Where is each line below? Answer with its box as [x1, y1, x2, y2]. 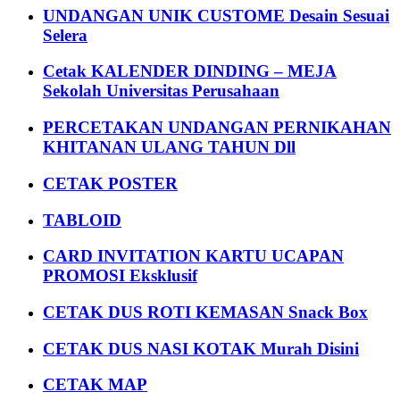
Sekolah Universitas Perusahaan [43, 81, 279, 101]
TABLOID [43, 210, 121, 229]
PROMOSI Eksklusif [43, 266, 197, 286]
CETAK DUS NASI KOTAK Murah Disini [43, 338, 359, 358]
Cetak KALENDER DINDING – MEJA [43, 62, 337, 81]
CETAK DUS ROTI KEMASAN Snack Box [43, 302, 368, 321]
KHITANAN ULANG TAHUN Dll [43, 137, 296, 157]
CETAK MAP [43, 375, 147, 395]
